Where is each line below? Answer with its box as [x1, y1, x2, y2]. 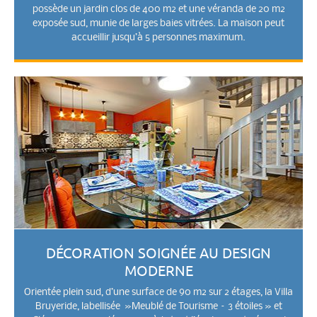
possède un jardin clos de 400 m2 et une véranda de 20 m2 [32, 4, 285, 16]
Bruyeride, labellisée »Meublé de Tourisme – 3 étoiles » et [35, 301, 282, 313]
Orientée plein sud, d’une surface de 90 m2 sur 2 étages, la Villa [24, 287, 293, 299]
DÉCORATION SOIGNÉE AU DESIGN [46, 243, 271, 262]
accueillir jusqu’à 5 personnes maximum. [71, 33, 246, 44]
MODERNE [124, 261, 193, 279]
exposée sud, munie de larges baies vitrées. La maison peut [33, 18, 284, 30]
